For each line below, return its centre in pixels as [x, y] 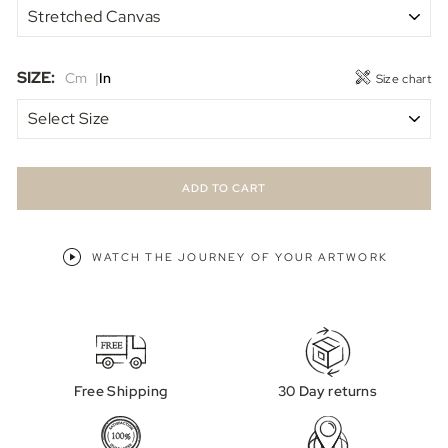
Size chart [401, 79]
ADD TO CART [224, 188]
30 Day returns [327, 390]
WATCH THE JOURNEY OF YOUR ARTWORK [240, 256]
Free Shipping [120, 390]
